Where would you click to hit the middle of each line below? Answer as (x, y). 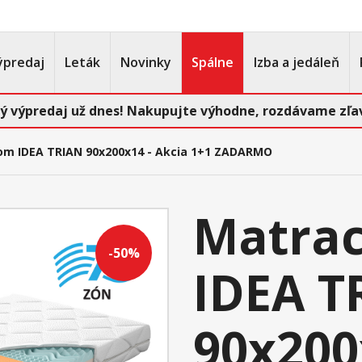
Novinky (146, 62)
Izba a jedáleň (297, 62)
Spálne (213, 62)
